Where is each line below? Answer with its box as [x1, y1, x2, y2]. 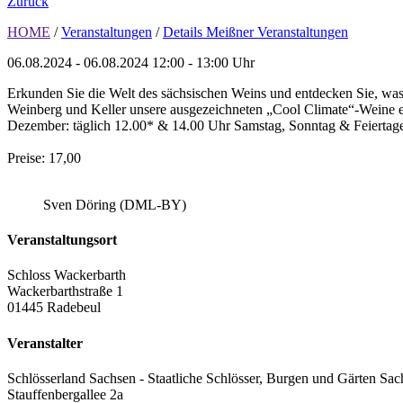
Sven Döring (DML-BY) [43, 196, 186, 212]
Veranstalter [7, 335, 83, 351]
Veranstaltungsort [7, 232, 117, 248]
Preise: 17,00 [7, 149, 81, 166]
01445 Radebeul [7, 300, 101, 316]
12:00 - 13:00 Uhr [152, 54, 255, 70]
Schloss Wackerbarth [7, 267, 126, 283]
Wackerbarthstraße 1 [7, 283, 123, 300]
